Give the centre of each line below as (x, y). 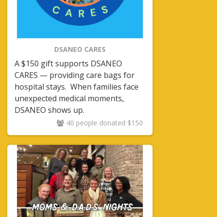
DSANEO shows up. (49, 110)
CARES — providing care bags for (75, 75)
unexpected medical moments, (69, 98)
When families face (104, 87)
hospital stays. (40, 87)
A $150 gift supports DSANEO (68, 63)
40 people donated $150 (105, 123)
